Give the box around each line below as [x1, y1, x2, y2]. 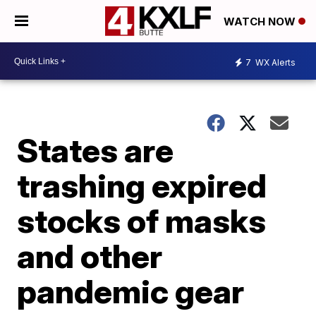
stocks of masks [17, 201, 267, 241]
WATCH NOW [224, 15, 298, 29]
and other [17, 236, 163, 276]
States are [17, 130, 174, 170]
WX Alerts [253, 56, 296, 68]
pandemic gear [17, 272, 245, 311]
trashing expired [17, 166, 267, 205]
